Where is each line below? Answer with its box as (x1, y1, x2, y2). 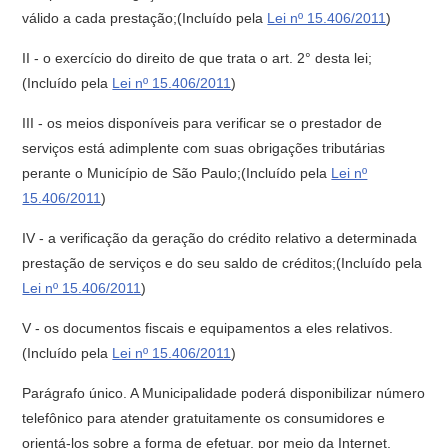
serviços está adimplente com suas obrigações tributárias (22, 140, 386, 156)
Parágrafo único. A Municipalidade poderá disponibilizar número (22, 385, 426, 401)
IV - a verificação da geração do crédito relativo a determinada (22, 230, 418, 246)
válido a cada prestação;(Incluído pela (22, 10, 268, 26)
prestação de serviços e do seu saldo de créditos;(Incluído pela (22, 255, 423, 271)
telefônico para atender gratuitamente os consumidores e (22, 410, 386, 426)
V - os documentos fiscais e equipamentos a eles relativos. (22, 320, 394, 336)
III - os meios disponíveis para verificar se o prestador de (22, 115, 383, 131)
